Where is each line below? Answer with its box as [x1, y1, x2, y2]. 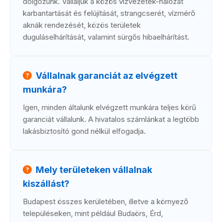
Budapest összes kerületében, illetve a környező [23, 197, 188, 206]
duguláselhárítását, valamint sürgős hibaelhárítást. [23, 32, 189, 42]
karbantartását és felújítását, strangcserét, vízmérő [23, 8, 195, 18]
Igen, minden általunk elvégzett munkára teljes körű [23, 103, 196, 112]
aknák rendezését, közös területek [23, 20, 141, 30]
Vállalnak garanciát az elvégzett [36, 70, 177, 81]
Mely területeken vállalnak [36, 165, 152, 175]
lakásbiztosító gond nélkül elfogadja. [23, 126, 146, 136]
